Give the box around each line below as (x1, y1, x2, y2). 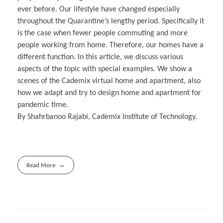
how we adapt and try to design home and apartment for (17, 89, 201, 98)
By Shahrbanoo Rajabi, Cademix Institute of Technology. (17, 113, 197, 121)
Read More (26, 162, 56, 169)
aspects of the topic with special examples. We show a (17, 65, 192, 74)
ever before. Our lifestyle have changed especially (17, 5, 180, 14)
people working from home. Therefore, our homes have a (17, 41, 204, 50)
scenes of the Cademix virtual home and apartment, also (17, 77, 201, 86)
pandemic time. (17, 101, 68, 110)
